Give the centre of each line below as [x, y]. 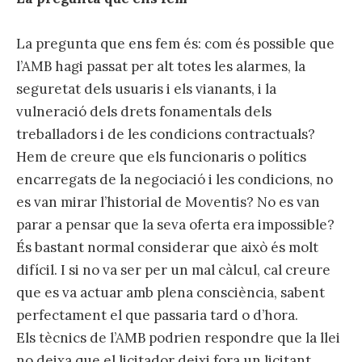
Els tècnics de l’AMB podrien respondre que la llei [178, 337]
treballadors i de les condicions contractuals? [166, 134]
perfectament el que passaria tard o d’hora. [157, 315]
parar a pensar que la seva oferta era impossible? [175, 224]
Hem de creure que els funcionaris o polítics [161, 156]
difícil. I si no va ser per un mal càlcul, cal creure [173, 269]
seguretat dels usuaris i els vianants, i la [146, 88]
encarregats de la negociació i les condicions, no [175, 179]
